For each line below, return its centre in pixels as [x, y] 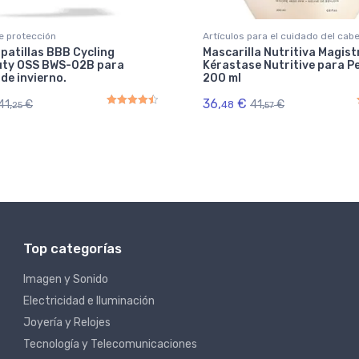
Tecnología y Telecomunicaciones [110, 345]
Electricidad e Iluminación [89, 301]
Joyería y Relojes [67, 323]
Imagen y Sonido [66, 280]
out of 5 [163, 125]
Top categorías [73, 249]
